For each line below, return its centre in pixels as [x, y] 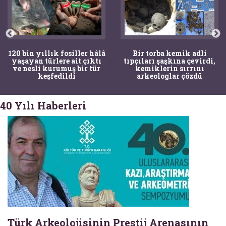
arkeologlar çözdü [169, 76]
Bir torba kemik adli [169, 53]
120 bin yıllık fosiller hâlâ [56, 53]
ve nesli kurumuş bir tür [56, 68]
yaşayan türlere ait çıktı [56, 61]
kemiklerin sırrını [169, 68]
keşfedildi [56, 76]
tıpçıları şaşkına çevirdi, [169, 61]
